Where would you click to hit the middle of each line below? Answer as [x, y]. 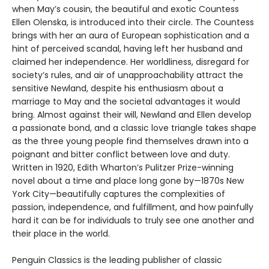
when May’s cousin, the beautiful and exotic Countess [125, 9]
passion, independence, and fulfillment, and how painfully [133, 207]
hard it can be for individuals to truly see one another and [133, 221]
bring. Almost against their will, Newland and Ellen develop [132, 115]
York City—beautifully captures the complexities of [119, 194]
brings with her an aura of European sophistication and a [131, 36]
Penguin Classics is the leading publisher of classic [117, 260]
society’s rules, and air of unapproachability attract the [128, 75]
